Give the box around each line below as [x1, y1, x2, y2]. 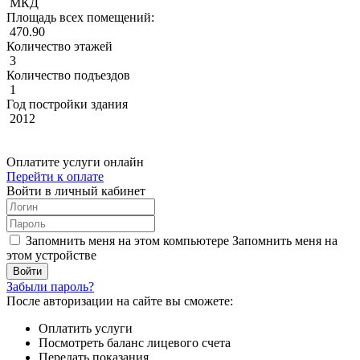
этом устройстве [6, 247, 96, 262]
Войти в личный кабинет [6, 183, 145, 198]
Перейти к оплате [6, 169, 104, 183]
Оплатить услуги [39, 321, 133, 335]
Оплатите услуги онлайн [6, 154, 144, 169]
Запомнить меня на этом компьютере [26, 233, 229, 247]
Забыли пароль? [6, 279, 94, 293]
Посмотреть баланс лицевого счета [39, 335, 231, 350]
